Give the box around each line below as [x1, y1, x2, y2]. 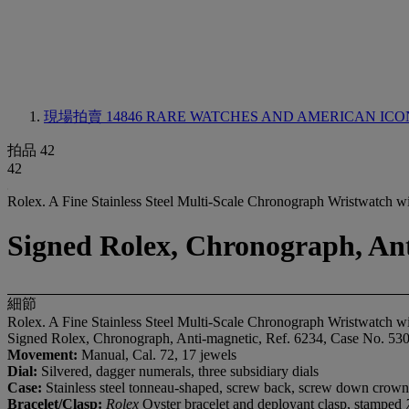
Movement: [7, 346, 81, 362]
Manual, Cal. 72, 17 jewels [81, 346, 236, 362]
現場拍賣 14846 [44, 109, 146, 124]
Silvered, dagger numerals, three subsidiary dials [41, 362, 319, 379]
